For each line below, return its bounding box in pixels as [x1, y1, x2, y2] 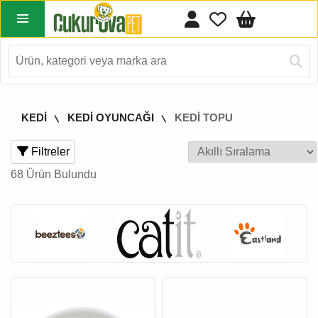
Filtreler [28, 146, 70, 158]
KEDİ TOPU [175, 111, 233, 124]
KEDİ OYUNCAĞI [67, 111, 154, 124]
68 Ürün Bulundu [11, 168, 97, 180]
